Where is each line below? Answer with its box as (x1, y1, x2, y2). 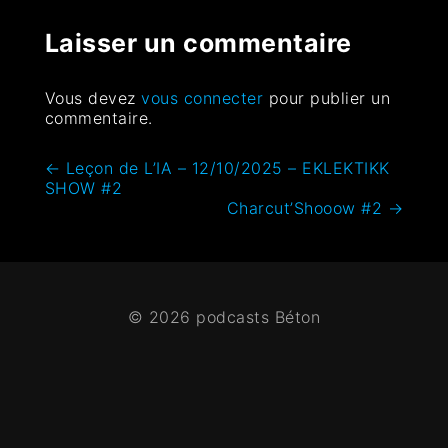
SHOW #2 (44, 177, 123, 198)
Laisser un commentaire (44, 27, 352, 58)
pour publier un (263, 87, 391, 108)
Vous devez (44, 87, 142, 108)
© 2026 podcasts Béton (127, 307, 321, 328)
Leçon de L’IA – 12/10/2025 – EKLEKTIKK (60, 157, 390, 178)
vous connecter (141, 87, 264, 108)
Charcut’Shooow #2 (226, 197, 388, 218)
